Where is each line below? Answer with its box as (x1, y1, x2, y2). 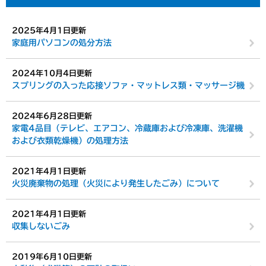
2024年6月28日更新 (12, 112, 92, 120)
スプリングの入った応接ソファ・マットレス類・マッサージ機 (12, 81, 245, 90)
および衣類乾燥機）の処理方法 (12, 137, 128, 145)
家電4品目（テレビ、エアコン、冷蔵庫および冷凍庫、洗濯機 (12, 124, 243, 132)
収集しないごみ (12, 222, 70, 230)
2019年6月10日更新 (12, 253, 92, 261)
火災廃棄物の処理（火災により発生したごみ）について (12, 179, 220, 188)
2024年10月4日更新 (12, 69, 92, 77)
